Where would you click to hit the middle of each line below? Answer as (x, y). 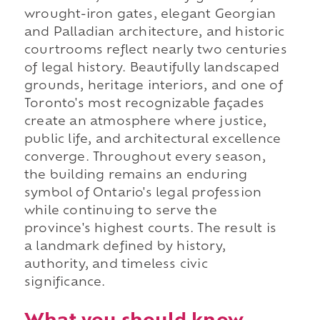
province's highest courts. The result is (150, 229)
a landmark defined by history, (125, 247)
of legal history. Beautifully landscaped (151, 68)
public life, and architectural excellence (152, 140)
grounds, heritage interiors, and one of (153, 86)
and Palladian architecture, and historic (154, 32)
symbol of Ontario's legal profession (143, 193)
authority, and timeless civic (116, 265)
